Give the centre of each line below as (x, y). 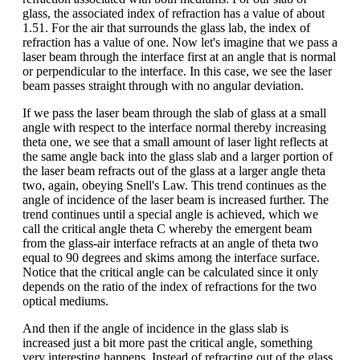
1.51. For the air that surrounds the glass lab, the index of (166, 27)
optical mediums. (65, 301)
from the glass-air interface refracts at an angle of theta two (170, 243)
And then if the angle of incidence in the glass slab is (155, 328)
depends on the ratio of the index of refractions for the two (170, 286)
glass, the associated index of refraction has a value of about (174, 13)
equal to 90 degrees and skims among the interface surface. (171, 257)
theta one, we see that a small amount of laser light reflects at (175, 141)
